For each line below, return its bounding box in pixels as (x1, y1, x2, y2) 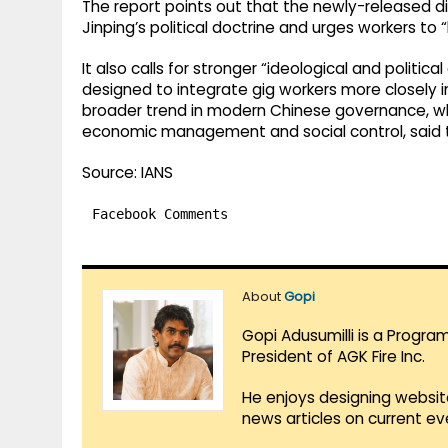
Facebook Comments (92, 206, 228, 223)
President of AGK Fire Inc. (242, 346, 425, 368)
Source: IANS (82, 162, 173, 184)
